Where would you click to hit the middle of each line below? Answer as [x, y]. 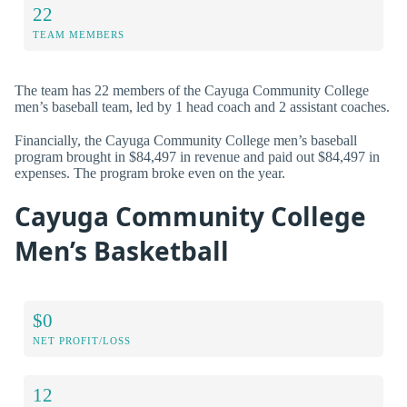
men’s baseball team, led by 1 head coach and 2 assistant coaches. [202, 106]
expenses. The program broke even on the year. [150, 173]
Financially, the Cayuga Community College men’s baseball [186, 140]
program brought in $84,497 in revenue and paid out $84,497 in [197, 156]
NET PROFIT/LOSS [82, 340]
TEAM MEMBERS [79, 34]
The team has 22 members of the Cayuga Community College [192, 90]
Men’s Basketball [122, 251]
